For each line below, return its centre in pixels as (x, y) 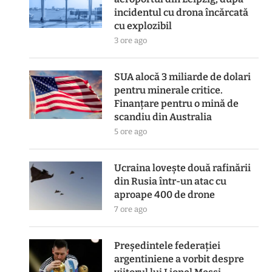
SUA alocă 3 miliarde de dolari (183, 77)
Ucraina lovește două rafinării (183, 168)
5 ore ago (131, 131)
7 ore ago (131, 209)
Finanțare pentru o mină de (177, 104)
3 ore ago (131, 40)
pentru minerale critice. (169, 90)
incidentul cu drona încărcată (182, 12)
